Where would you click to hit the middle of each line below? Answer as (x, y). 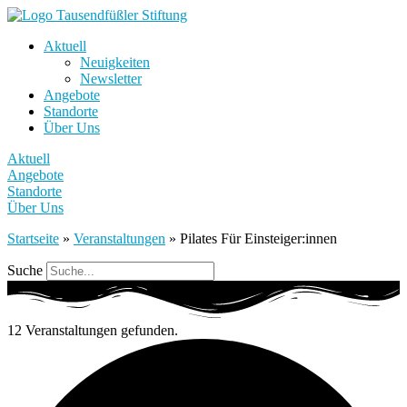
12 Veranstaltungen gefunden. (93, 331)
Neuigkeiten (115, 62)
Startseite (33, 238)
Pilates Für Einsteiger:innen (258, 238)
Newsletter (111, 79)
